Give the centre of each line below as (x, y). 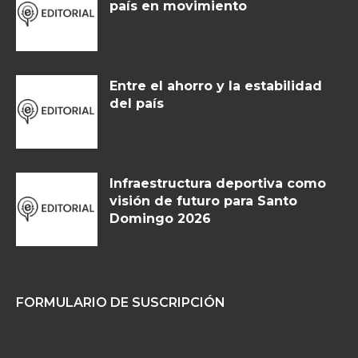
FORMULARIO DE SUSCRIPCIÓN (121, 302)
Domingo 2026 (160, 219)
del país (137, 104)
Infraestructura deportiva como (218, 184)
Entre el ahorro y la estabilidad (216, 86)
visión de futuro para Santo (203, 201)
